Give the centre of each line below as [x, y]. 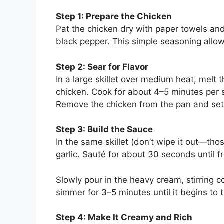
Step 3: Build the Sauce [104, 130]
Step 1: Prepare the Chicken [114, 17]
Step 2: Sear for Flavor [102, 67]
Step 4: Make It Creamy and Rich [124, 218]
